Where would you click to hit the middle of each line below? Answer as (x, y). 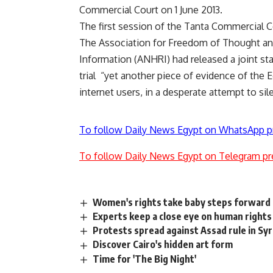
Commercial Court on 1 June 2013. (151, 10)
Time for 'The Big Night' (145, 259)
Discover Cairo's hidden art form (163, 245)
